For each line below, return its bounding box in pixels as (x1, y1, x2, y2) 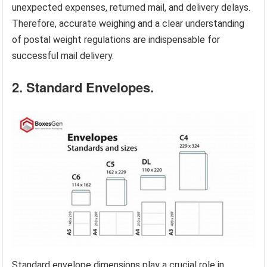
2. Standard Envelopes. (12, 77, 154, 97)
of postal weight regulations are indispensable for (12, 34, 221, 46)
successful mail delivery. (12, 50, 114, 62)
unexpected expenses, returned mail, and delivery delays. (12, 2, 251, 14)
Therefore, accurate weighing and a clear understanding (12, 18, 245, 30)
